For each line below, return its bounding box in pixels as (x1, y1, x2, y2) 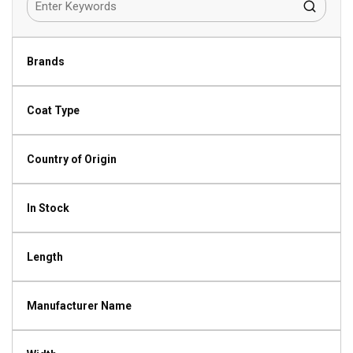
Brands (27, 55, 65, 68)
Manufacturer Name (27, 299, 132, 312)
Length (27, 251, 63, 263)
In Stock (27, 202, 69, 214)
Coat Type (27, 104, 80, 117)
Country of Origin (27, 153, 117, 165)
